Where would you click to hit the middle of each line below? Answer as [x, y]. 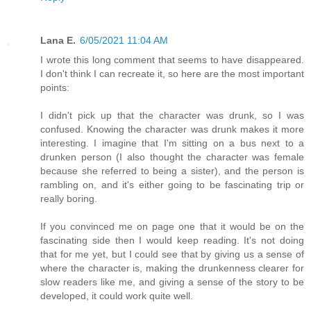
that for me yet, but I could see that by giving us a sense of [172, 254]
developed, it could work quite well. [117, 295]
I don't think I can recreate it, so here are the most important [172, 73]
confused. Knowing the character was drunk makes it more [172, 129]
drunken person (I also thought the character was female [172, 157]
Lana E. [58, 40]
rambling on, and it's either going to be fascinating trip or [172, 184]
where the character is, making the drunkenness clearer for [172, 268]
